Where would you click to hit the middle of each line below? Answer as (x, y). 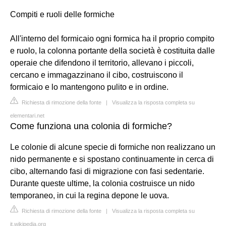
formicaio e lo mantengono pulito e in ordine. (89, 87)
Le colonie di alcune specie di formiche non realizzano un (113, 147)
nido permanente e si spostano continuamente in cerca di (112, 159)
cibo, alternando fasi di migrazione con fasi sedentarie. (107, 171)
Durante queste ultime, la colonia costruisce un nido (102, 183)
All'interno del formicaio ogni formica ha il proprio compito (112, 39)
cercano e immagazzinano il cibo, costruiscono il (97, 75)
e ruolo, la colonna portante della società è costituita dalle (112, 51)
